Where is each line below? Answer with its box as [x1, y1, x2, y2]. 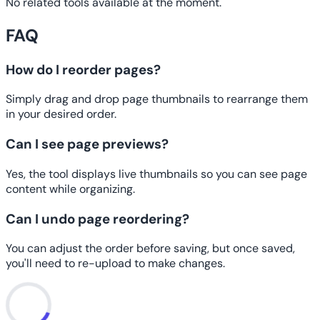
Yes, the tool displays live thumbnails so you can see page [6, 166, 307, 181]
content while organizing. [6, 181, 135, 196]
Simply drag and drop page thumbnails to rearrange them [6, 91, 308, 107]
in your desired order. [6, 106, 116, 122]
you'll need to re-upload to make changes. [6, 256, 225, 271]
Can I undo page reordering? [6, 209, 189, 228]
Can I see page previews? [6, 135, 169, 154]
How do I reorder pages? [6, 60, 161, 79]
